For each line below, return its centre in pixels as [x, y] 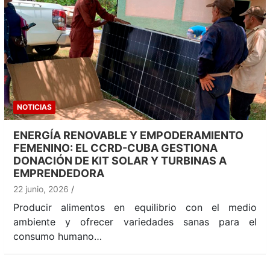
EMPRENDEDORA [59, 174]
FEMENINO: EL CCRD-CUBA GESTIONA [115, 148]
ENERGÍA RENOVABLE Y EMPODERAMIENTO [128, 136]
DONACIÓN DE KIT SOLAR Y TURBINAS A [120, 161]
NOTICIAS [34, 107]
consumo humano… [58, 237]
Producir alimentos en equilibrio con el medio [135, 208]
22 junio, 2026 [41, 189]
